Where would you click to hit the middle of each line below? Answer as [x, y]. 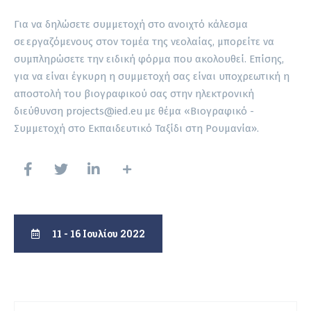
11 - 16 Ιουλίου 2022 [98, 233]
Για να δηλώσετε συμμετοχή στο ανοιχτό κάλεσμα [131, 24]
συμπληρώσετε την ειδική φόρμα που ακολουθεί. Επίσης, [149, 59]
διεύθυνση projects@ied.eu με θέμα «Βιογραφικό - [134, 111]
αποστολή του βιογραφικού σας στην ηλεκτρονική [134, 93]
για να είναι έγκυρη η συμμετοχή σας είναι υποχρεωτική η [152, 76]
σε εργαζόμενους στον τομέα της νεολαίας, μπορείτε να [144, 41]
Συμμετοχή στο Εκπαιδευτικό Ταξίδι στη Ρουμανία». [136, 128]
